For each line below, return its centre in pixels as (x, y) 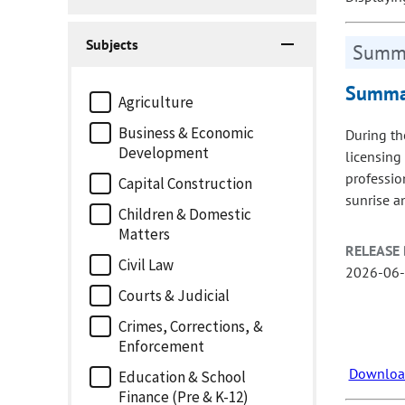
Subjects (112, 45)
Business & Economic (187, 133)
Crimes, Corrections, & (191, 327)
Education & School (183, 377)
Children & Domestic (185, 215)
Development (164, 153)
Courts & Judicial (174, 296)
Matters (145, 235)
